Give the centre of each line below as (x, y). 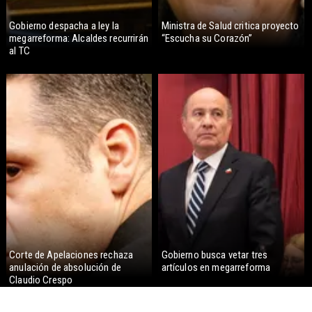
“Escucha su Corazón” (207, 38)
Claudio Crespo (41, 280)
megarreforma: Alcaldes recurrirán (79, 38)
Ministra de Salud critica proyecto (230, 25)
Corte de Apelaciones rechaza (71, 255)
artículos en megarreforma (216, 267)
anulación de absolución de (65, 267)
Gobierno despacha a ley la (64, 25)
